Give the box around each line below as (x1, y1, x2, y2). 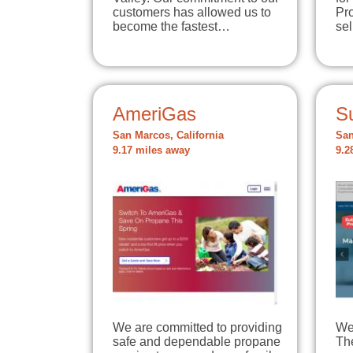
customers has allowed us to (113, 6, 271, 20)
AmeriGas (113, 103, 196, 125)
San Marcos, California (113, 130, 224, 142)
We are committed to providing (113, 320, 282, 334)
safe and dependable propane (113, 334, 281, 348)
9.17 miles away (113, 145, 190, 157)
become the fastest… (113, 20, 230, 34)
